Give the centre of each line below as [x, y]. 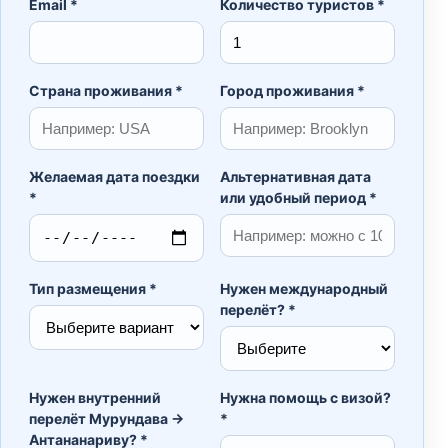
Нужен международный [304, 289]
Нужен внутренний [95, 398]
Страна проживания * [106, 91]
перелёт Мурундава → [106, 419]
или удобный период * [298, 198]
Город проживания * [292, 91]
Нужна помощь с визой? [305, 398]
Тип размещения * [93, 289]
